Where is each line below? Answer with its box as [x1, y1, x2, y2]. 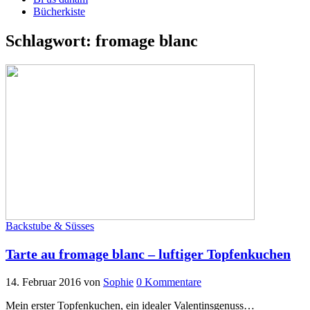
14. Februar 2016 [6, 276, 81, 289]
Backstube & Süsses [6, 220, 94, 232]
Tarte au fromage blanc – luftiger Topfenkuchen [6, 246, 291, 262]
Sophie [103, 276, 134, 289]
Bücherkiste [33, 6, 85, 18]
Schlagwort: [6, 32, 95, 51]
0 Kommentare [136, 276, 201, 289]
